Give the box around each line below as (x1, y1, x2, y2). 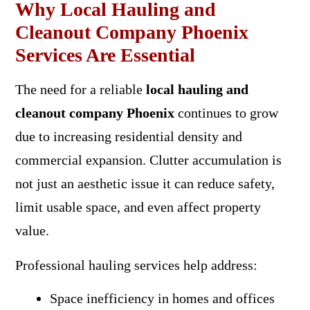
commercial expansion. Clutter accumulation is (15, 152, 282, 167)
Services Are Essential (15, 44, 195, 66)
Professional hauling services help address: (15, 257, 257, 273)
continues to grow (174, 104, 278, 120)
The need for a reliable (15, 81, 146, 97)
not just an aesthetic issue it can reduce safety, (15, 175, 275, 191)
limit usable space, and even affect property (15, 199, 261, 215)
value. (15, 222, 49, 238)
